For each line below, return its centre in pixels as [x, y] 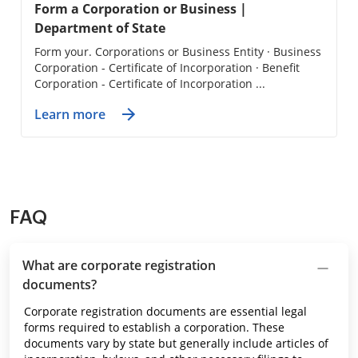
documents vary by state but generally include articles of [176, 343]
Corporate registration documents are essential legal [165, 311]
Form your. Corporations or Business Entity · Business [178, 52]
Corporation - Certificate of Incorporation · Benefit [167, 68]
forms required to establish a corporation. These [154, 327]
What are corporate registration [119, 265]
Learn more [70, 114]
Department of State [100, 28]
